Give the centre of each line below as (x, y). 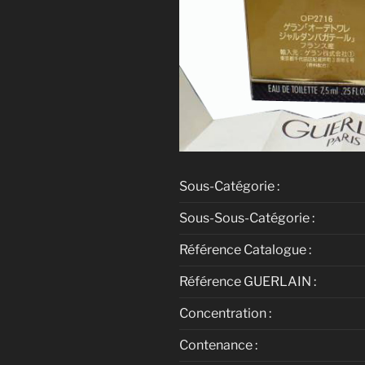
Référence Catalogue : (245, 250)
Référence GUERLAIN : (248, 282)
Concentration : (225, 314)
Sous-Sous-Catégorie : (247, 218)
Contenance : (218, 345)
